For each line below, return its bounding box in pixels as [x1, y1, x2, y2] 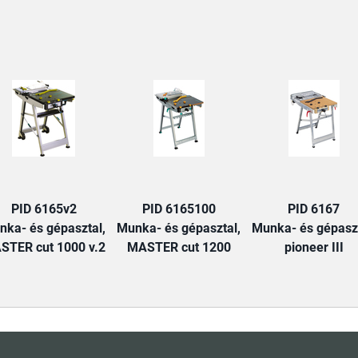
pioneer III [284, 240, 344, 255]
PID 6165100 [141, 201, 216, 217]
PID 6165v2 [10, 201, 77, 217]
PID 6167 [288, 201, 340, 217]
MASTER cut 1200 [126, 240, 231, 255]
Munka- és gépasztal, [117, 221, 241, 236]
